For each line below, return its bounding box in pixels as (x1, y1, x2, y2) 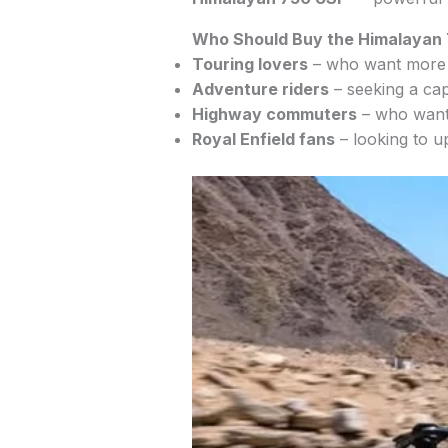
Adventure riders (192, 79, 329, 100)
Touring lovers (192, 54, 308, 75)
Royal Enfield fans (192, 129, 335, 150)
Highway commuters (192, 104, 357, 125)
